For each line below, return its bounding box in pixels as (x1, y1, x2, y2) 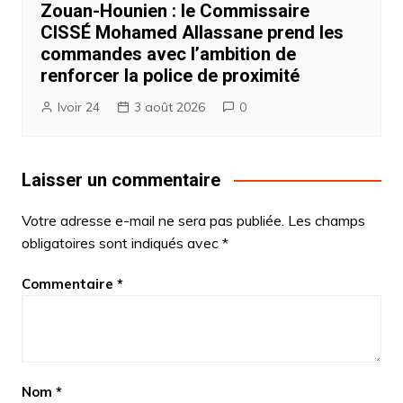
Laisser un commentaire (21, 168, 220, 191)
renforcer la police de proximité (40, 64, 300, 86)
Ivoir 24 (57, 98, 100, 115)
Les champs (287, 210, 365, 229)
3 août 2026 (133, 98, 205, 115)
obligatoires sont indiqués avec (21, 233, 222, 252)
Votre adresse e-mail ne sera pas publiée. (21, 210, 284, 229)
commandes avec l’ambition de (40, 42, 296, 65)
